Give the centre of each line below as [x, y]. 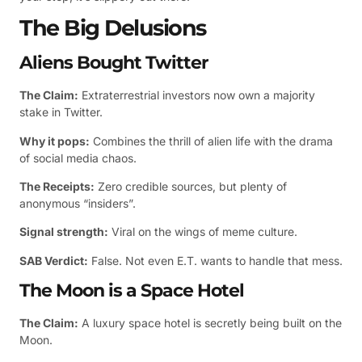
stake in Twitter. [61, 112]
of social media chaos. [78, 158]
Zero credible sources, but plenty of [191, 187]
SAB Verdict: [54, 260]
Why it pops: [55, 141]
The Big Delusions [113, 28]
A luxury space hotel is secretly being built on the [210, 323]
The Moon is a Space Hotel [132, 291]
